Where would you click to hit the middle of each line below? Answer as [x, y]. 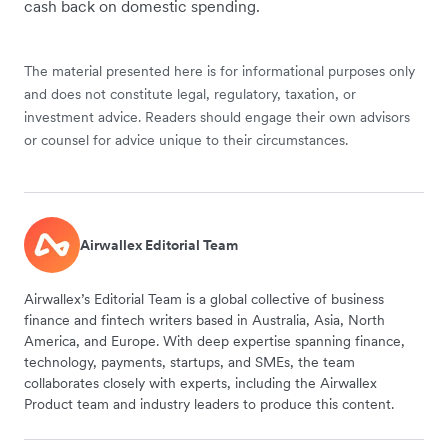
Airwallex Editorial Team [159, 244]
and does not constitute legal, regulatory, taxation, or [190, 94]
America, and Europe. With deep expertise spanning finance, [214, 341]
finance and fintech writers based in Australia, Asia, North [204, 320]
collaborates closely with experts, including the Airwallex [200, 383]
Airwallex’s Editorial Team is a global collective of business [204, 299]
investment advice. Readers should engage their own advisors [217, 117]
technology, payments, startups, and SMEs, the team [189, 362]
